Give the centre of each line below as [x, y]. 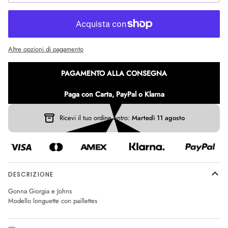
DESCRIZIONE [31, 174]
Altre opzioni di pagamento [46, 49]
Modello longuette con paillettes [53, 201]
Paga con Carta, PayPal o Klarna [114, 94]
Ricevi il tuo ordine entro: [96, 118]
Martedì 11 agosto [158, 118]
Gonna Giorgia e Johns [40, 191]
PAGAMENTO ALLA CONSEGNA [114, 73]
